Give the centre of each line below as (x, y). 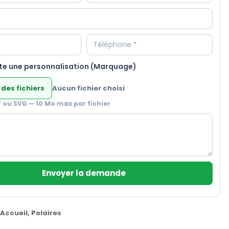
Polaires (46, 213)
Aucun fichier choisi (88, 88)
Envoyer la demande (84, 173)
